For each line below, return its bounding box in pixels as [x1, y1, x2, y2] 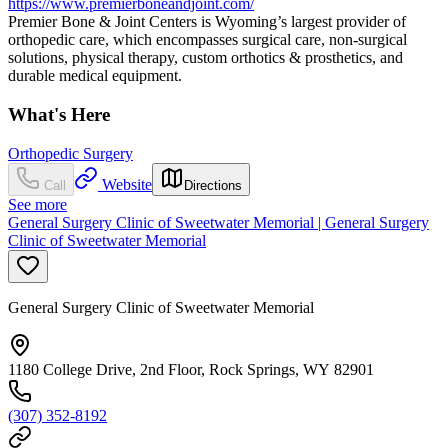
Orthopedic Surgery [8, 144, 133, 162]
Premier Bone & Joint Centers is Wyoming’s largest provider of [8, 13, 406, 31]
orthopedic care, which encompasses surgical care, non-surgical [8, 31, 407, 49]
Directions [184, 177, 242, 193]
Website [102, 175, 152, 193]
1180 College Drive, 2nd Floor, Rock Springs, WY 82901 [8, 360, 374, 378]
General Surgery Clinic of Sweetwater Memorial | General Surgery [8, 213, 429, 231]
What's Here [8, 104, 110, 126]
